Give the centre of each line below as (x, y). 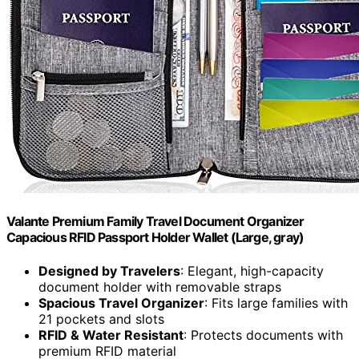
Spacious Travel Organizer (121, 303)
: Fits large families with (276, 303)
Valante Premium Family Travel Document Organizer (155, 222)
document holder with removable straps (160, 286)
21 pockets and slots (101, 319)
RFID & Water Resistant (111, 335)
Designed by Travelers (109, 270)
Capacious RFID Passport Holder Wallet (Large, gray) (155, 238)
